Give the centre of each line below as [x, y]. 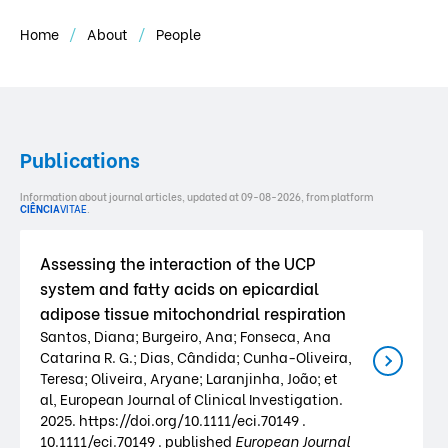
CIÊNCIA [40, 208]
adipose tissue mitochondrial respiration [193, 312]
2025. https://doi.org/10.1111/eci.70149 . [173, 419]
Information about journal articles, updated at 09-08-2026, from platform [196, 196]
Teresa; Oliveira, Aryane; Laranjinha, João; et [189, 377]
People [178, 33]
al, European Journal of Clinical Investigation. [191, 398]
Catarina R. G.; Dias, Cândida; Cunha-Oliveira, [196, 356]
